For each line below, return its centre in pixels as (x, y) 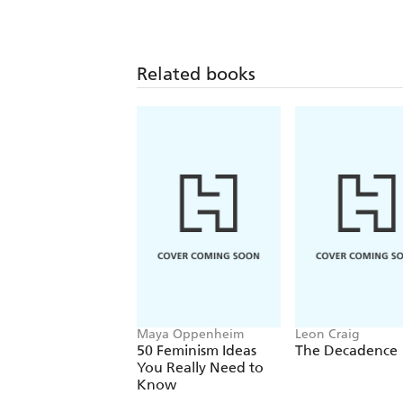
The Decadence (346, 350)
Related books (196, 73)
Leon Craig (327, 334)
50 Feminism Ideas (197, 350)
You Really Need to (200, 367)
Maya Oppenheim (190, 334)
